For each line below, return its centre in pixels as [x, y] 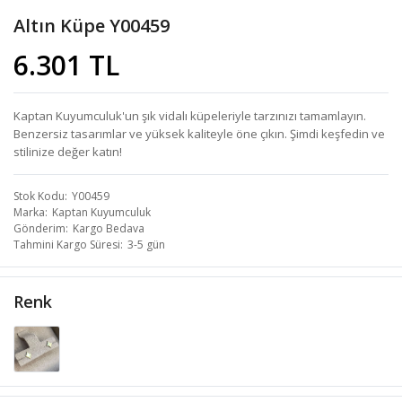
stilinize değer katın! [68, 152]
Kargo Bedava [109, 229]
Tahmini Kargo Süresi [67, 245]
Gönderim [39, 229]
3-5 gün [146, 245]
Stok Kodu [39, 197]
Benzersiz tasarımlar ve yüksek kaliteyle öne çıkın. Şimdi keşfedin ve [199, 134]
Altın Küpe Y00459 [92, 26]
